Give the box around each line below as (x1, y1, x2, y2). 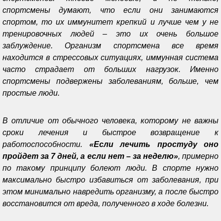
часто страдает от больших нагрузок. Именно (2, 65, 219, 74)
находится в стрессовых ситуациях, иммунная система (2, 53, 219, 62)
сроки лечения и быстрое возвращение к (2, 128, 219, 137)
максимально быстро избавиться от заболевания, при (2, 175, 219, 184)
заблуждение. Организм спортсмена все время (2, 41, 219, 50)
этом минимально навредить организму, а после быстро (2, 187, 219, 196)
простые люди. (2, 88, 60, 97)
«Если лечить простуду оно (89, 140, 219, 148)
